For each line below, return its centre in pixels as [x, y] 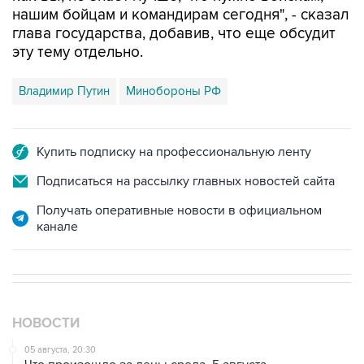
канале [57, 227]
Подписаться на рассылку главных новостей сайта [186, 182]
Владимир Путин [64, 91]
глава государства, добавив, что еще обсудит [174, 34]
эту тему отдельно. [78, 53]
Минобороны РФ [173, 91]
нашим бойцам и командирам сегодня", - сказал [180, 15]
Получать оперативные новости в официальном [179, 211]
